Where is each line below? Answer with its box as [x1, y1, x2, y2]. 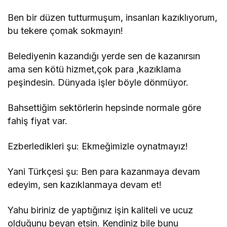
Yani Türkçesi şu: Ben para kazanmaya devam [8, 166, 201, 177]
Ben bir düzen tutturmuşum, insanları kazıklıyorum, [8, 12, 218, 23]
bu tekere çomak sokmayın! [8, 25, 124, 36]
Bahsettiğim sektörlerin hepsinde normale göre [8, 102, 202, 113]
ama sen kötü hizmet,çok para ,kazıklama [8, 63, 181, 74]
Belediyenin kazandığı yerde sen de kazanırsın [8, 50, 201, 61]
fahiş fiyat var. [8, 115, 68, 126]
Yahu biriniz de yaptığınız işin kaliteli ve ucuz [8, 204, 194, 215]
